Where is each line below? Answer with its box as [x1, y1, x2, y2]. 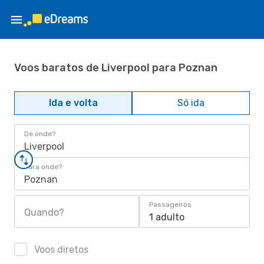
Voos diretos [32, 244, 88, 255]
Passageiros [149, 200, 192, 209]
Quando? [24, 207, 64, 218]
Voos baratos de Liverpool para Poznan [14, 61, 217, 74]
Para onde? [24, 163, 62, 171]
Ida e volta [48, 97, 98, 108]
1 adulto [149, 212, 184, 223]
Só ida [177, 97, 204, 108]
